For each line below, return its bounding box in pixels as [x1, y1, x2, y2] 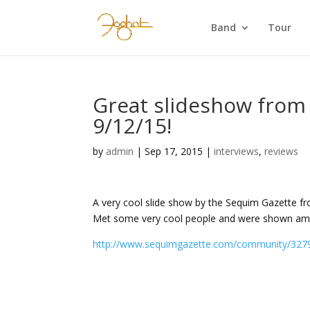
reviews [264, 145, 299, 158]
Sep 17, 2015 [145, 145, 203, 158]
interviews [214, 145, 259, 158]
